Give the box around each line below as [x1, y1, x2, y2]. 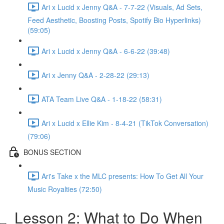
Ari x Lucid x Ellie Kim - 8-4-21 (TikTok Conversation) [41, 117, 208, 128]
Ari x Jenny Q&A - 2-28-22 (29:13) [41, 69, 149, 80]
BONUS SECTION [23, 146, 81, 157]
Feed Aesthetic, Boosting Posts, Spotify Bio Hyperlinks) [27, 15, 201, 25]
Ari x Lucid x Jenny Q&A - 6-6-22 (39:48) [41, 45, 170, 56]
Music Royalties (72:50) [27, 184, 102, 194]
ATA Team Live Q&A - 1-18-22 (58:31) [41, 93, 162, 104]
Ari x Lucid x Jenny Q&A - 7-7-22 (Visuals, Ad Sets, [41, 1, 202, 12]
